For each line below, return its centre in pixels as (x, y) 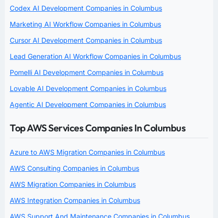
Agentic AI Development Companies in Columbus (88, 104)
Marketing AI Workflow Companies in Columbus (85, 24)
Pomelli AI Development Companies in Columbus (87, 72)
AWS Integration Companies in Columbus (75, 200)
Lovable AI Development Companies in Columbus (88, 88)
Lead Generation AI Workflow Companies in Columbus (95, 56)
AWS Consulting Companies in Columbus (74, 168)
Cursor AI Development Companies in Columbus (86, 40)
